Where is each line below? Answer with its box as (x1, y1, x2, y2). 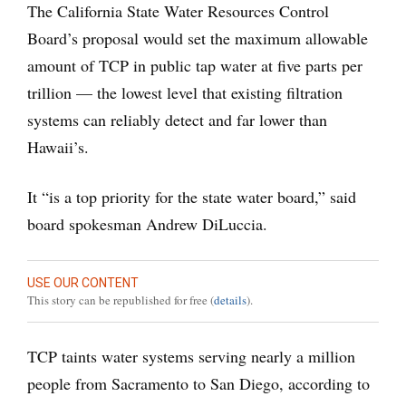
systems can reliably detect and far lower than (27, 109, 327, 131)
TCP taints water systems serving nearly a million (27, 345, 355, 368)
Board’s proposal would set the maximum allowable (27, 27, 368, 50)
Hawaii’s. (27, 136, 89, 159)
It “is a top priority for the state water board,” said (27, 186, 356, 208)
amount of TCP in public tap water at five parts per (27, 54, 362, 77)
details (214, 292, 246, 309)
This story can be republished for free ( (27, 292, 214, 309)
